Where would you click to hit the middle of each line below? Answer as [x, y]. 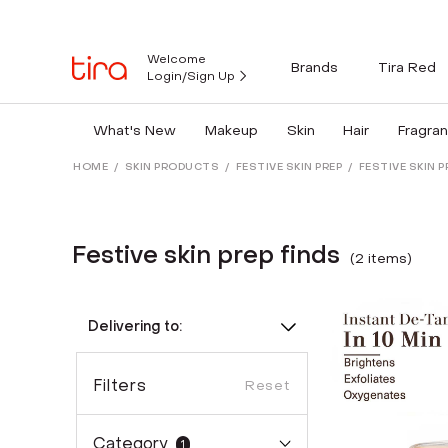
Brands [314, 67]
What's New [134, 130]
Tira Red [407, 67]
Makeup [231, 130]
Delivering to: [135, 326]
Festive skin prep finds [206, 255]
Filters [120, 385]
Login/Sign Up [191, 76]
